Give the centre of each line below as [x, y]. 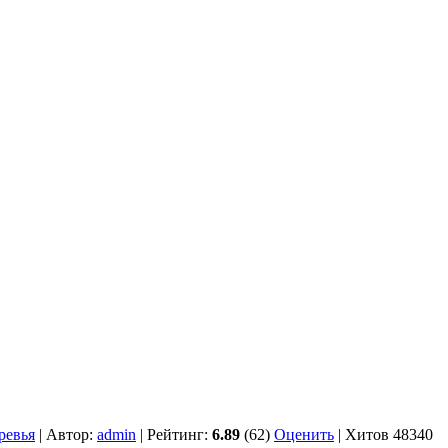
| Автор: [66, 434]
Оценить [304, 434]
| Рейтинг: [174, 434]
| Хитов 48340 [383, 434]
